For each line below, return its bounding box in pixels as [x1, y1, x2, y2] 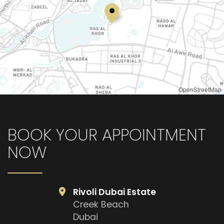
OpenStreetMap [178, 85, 221, 94]
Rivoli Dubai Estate [72, 185, 156, 198]
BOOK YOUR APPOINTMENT [7, 123, 206, 146]
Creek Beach [72, 198, 129, 210]
